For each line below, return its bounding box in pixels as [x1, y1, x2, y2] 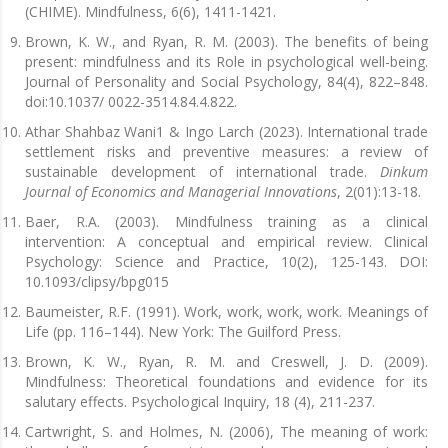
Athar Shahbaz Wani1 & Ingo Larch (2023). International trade [25, 122, 428, 142]
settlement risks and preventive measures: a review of [25, 142, 428, 162]
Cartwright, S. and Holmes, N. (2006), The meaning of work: [25, 422, 428, 442]
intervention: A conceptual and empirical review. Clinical [25, 232, 428, 252]
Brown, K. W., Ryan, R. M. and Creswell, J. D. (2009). [25, 352, 428, 372]
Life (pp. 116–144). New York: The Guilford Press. [25, 322, 341, 342]
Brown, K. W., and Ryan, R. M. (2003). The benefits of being [25, 32, 428, 52]
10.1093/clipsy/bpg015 [25, 272, 169, 292]
